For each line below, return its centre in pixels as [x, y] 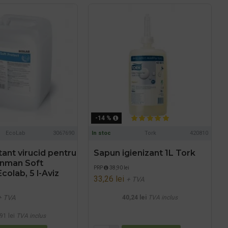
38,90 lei [119, 168]
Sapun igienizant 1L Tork [145, 153]
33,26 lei [109, 179]
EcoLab [15, 133]
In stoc [102, 133]
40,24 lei [135, 198]
